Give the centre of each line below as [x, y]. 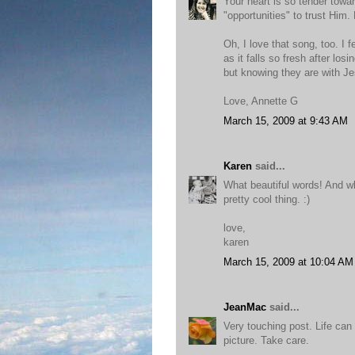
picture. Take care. [266, 340]
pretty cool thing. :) [267, 199]
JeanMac [245, 307]
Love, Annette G [261, 101]
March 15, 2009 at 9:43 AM [286, 120]
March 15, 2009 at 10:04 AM [288, 261]
